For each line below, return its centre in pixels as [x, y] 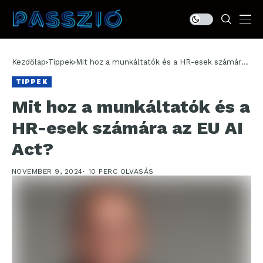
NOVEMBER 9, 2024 [47, 171]
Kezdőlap [29, 62]
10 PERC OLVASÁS [121, 171]
